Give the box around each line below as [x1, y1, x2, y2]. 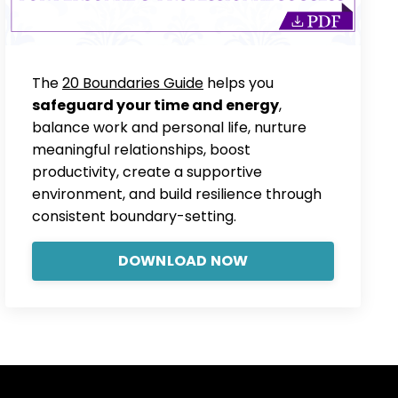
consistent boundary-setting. [32, 206, 236, 227]
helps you [203, 73, 274, 94]
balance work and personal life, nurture [32, 117, 306, 139]
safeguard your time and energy [32, 95, 279, 116]
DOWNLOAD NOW [117, 251, 249, 272]
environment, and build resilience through [32, 184, 322, 205]
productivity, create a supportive [32, 162, 262, 183]
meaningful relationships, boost [32, 139, 251, 161]
